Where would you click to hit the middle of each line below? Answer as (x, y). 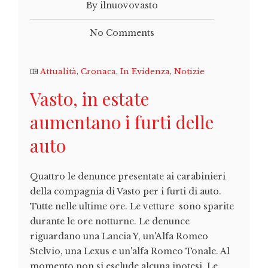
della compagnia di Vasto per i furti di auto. (126, 192)
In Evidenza (145, 72)
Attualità (58, 72)
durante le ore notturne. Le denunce (110, 222)
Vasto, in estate (89, 99)
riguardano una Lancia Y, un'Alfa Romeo (119, 237)
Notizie (189, 72)
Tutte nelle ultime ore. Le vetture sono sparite (133, 207)
